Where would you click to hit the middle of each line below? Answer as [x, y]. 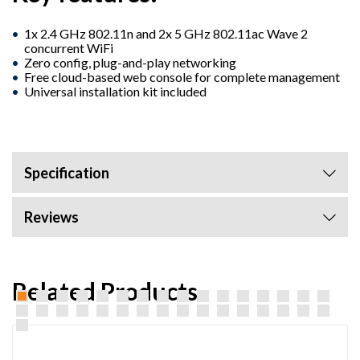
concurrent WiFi [69, 47]
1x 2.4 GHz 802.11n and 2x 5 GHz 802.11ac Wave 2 [166, 33]
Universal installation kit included [115, 91]
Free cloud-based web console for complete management [182, 76]
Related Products [105, 290]
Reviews [51, 217]
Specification [67, 172]
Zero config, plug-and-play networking [130, 62]
